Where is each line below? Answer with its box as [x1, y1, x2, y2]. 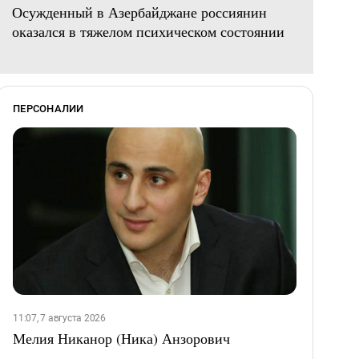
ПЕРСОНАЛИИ [13, 103, 84, 115]
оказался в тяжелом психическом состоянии [12, 22, 284, 42]
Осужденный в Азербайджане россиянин [12, 2, 267, 22]
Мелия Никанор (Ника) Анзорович [13, 328, 230, 348]
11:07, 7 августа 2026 [13, 312, 106, 324]
